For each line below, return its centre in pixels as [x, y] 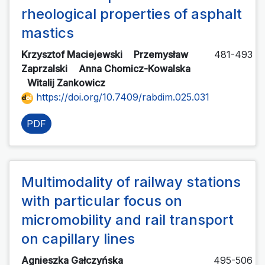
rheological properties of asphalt [132, 14]
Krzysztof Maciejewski [73, 55]
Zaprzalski [46, 69]
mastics [48, 33]
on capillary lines [78, 239]
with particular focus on [102, 201]
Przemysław [161, 55]
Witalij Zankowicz [67, 83]
